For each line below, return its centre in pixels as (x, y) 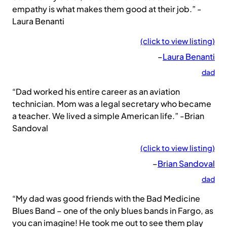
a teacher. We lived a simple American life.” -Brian (108, 116)
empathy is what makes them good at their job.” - (107, 9)
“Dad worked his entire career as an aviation (96, 92)
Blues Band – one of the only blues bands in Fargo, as (113, 211)
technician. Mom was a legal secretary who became (112, 104)
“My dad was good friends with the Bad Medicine (106, 199)
